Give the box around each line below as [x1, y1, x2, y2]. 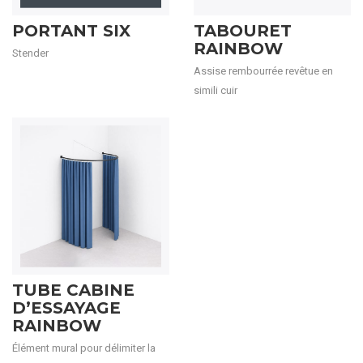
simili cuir [194, 84, 237, 96]
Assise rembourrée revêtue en [194, 65, 333, 77]
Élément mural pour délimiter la [12, 342, 156, 354]
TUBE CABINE [12, 280, 135, 300]
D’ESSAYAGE [12, 298, 121, 318]
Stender [12, 47, 49, 59]
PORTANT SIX [12, 21, 130, 41]
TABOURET [194, 21, 292, 41]
